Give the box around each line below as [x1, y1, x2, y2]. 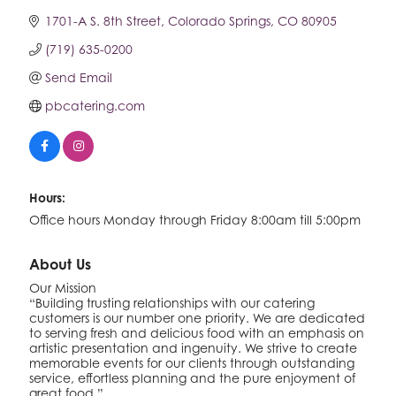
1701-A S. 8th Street [44, 12, 161, 28]
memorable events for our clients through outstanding [29, 354, 354, 370]
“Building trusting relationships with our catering [29, 294, 315, 310]
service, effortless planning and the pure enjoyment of [29, 369, 355, 385]
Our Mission [29, 279, 96, 295]
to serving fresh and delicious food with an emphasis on [29, 324, 364, 340]
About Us [29, 255, 91, 273]
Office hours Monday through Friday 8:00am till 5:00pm [29, 211, 361, 227]
